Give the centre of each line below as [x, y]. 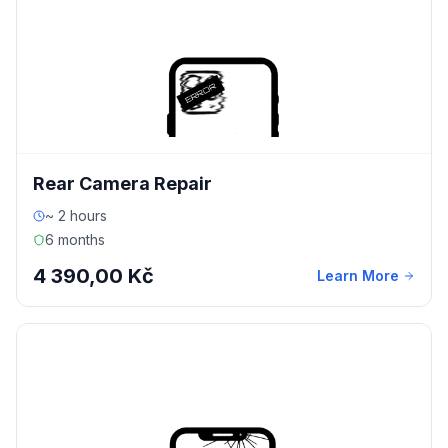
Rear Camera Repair [122, 183]
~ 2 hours [76, 215]
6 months [75, 239]
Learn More [358, 275]
